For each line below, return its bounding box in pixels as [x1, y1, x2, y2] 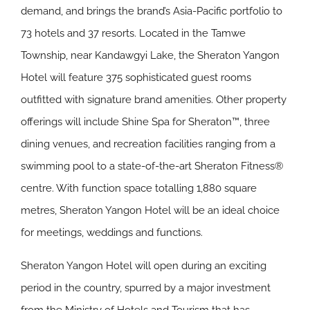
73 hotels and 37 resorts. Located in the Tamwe [21, 27, 246, 39]
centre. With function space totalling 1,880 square [21, 182, 257, 194]
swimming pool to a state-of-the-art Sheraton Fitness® [21, 160, 283, 172]
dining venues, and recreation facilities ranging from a [21, 138, 275, 150]
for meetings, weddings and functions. [21, 226, 203, 239]
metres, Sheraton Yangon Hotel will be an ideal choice [21, 204, 280, 217]
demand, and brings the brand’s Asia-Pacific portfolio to [21, 5, 282, 17]
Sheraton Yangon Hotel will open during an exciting [21, 259, 266, 272]
